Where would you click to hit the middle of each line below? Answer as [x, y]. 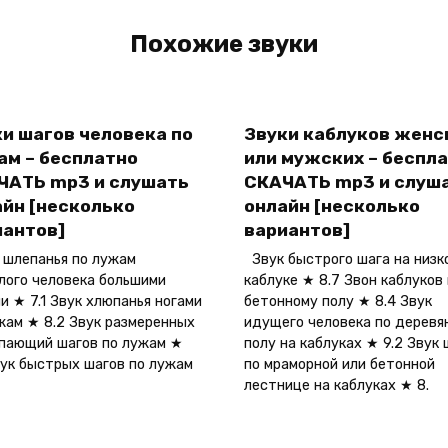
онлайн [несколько [332, 206]
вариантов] [297, 230]
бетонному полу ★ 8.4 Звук [338, 302]
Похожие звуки [224, 44]
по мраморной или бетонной [339, 365]
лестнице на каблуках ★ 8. [336, 386]
